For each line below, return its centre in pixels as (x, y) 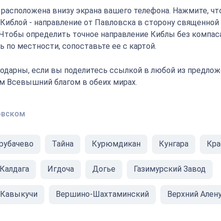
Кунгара (174, 144)
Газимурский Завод (170, 169)
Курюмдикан (116, 144)
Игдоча (61, 169)
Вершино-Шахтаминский (102, 194)
